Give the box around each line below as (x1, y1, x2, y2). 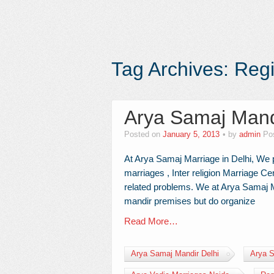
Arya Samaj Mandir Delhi (131, 250, 219, 258)
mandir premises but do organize (124, 196, 255, 206)
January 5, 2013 (163, 130, 220, 139)
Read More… (124, 216, 178, 226)
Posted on (124, 130, 163, 139)
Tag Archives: (111, 58, 234, 80)
